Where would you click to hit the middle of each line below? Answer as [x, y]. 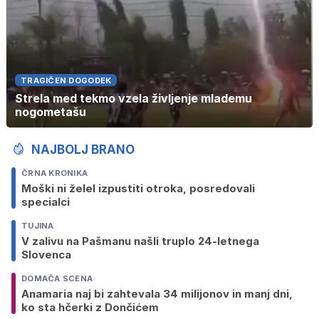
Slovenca [46, 254]
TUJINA [38, 225]
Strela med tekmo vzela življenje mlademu [134, 98]
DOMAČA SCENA [57, 278]
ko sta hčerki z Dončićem [90, 307]
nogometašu [51, 111]
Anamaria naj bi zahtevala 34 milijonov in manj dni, [157, 293]
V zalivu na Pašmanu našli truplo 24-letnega [140, 241]
